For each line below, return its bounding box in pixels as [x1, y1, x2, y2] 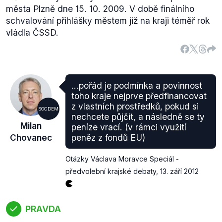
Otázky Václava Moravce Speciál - [65, 155, 179, 163]
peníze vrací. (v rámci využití [71, 122, 186, 132]
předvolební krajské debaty [65, 167, 156, 175]
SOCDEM [38, 106, 58, 111]
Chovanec [9, 132, 52, 143]
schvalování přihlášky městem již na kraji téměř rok [6, 15, 210, 26]
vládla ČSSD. [6, 27, 58, 38]
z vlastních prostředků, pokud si [71, 101, 199, 111]
